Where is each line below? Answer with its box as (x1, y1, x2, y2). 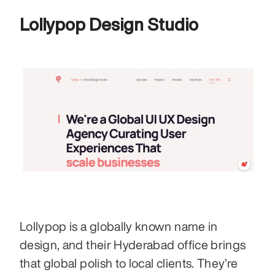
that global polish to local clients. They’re (20, 257, 238, 270)
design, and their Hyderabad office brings (20, 238, 246, 252)
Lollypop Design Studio (20, 15, 202, 34)
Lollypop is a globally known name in (20, 220, 218, 233)
